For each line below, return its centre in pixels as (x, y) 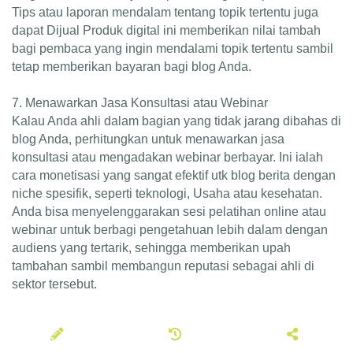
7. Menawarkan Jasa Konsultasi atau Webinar (140, 102)
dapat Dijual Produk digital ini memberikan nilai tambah (166, 30)
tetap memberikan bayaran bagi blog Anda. (132, 66)
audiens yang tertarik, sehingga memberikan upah (151, 247)
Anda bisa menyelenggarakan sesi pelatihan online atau (169, 211)
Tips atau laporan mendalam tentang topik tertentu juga (165, 12)
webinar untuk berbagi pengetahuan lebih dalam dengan (170, 229)
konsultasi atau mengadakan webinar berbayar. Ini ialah (167, 157)
